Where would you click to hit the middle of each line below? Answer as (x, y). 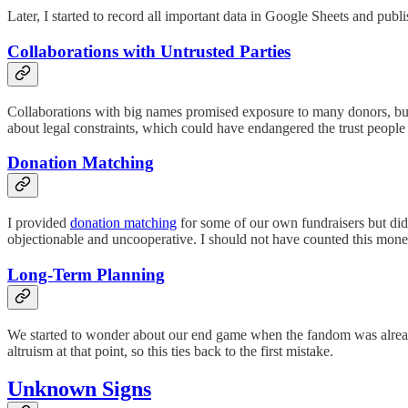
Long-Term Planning (86, 274)
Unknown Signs (79, 389)
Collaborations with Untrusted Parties (149, 51)
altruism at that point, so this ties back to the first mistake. (170, 351)
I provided (39, 223)
